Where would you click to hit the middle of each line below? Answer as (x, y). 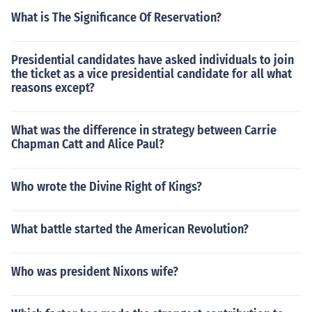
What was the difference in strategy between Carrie (144, 130)
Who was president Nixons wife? (95, 272)
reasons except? (53, 88)
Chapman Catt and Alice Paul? (88, 144)
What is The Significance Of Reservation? (116, 17)
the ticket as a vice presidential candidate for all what (151, 74)
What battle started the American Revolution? (130, 229)
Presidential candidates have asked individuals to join (153, 60)
